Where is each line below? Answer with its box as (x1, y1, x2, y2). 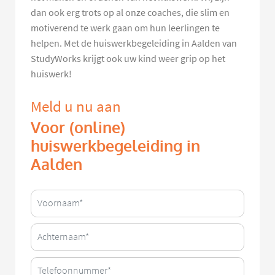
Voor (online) (31, 117, 125, 138)
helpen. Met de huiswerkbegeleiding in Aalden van (31, 37, 237, 50)
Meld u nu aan (31, 96, 121, 116)
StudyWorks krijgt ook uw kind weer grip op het (31, 52, 225, 65)
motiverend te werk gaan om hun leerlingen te (31, 21, 220, 34)
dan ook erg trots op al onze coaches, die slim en (31, 6, 230, 19)
